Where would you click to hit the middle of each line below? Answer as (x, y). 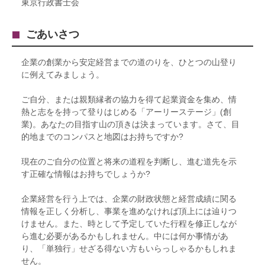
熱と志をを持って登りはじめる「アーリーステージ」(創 (126, 112)
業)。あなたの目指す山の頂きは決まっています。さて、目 (130, 124)
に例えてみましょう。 (63, 74)
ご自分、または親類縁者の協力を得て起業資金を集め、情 (129, 99)
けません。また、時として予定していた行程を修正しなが (129, 223)
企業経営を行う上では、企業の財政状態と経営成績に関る (129, 198)
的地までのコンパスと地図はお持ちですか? (102, 136)
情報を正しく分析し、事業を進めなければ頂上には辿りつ (129, 211)
